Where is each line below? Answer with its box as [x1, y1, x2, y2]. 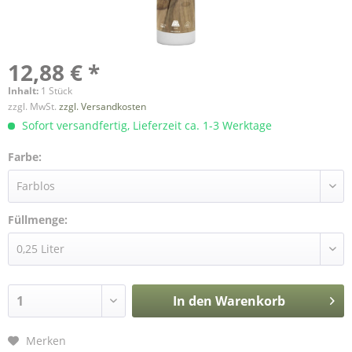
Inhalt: [8, 84, 41, 97]
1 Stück [41, 84, 72, 97]
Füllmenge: [8, 212, 68, 227]
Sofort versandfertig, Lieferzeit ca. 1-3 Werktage [19, 118, 272, 133]
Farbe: [8, 149, 42, 164]
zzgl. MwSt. [8, 100, 59, 113]
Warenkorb [214, 292, 285, 310]
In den [172, 292, 212, 310]
